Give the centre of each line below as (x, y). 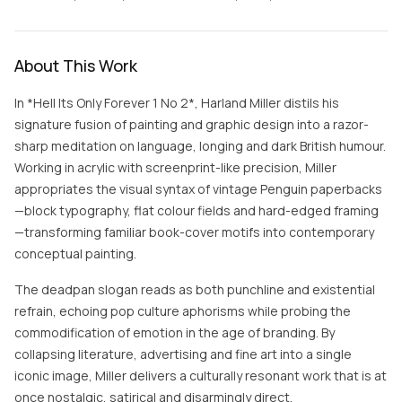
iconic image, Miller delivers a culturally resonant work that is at (201, 376)
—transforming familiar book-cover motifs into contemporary (194, 232)
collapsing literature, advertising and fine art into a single (183, 354)
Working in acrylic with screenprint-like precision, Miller (175, 167)
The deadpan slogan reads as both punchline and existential (195, 289)
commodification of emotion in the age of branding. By (175, 332)
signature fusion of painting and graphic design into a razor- (192, 124)
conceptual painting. (75, 253)
